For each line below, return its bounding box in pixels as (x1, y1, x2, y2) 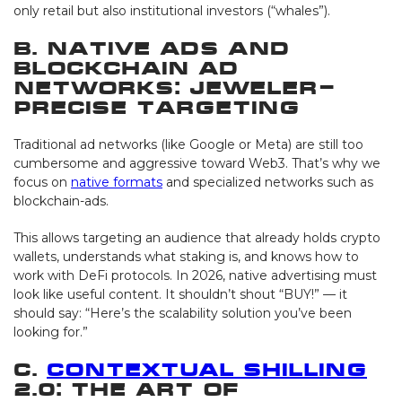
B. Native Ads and (13, 38, 290, 57)
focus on (13, 173, 71, 190)
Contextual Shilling (47, 359, 367, 379)
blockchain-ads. (13, 192, 109, 209)
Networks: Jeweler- (13, 77, 336, 97)
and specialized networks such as (162, 173, 373, 190)
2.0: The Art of (13, 379, 239, 398)
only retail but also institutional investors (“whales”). (13, 2, 330, 19)
